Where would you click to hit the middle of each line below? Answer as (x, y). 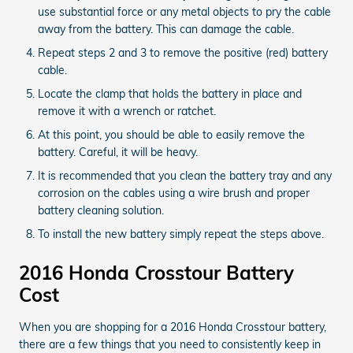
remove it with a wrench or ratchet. (127, 111)
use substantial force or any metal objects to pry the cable (184, 11)
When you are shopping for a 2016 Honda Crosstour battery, (173, 327)
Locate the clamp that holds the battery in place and (170, 93)
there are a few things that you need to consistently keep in (170, 344)
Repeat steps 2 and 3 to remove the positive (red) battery (183, 52)
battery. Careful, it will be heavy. (118, 152)
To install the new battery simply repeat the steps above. (181, 234)
